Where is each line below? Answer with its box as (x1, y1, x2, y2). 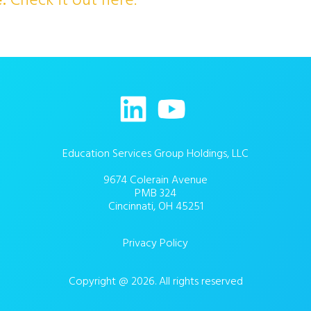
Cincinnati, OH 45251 (108, 199, 203, 214)
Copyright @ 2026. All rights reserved (68, 274, 243, 289)
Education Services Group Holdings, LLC (62, 146, 249, 161)
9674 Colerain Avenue (103, 172, 208, 187)
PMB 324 (135, 185, 176, 201)
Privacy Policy (123, 235, 188, 251)
